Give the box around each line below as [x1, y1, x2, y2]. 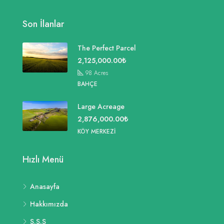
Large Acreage [77, 101, 124, 112]
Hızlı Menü [22, 153, 63, 166]
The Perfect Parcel [77, 43, 136, 53]
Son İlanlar [22, 17, 64, 31]
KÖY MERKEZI [77, 127, 115, 136]
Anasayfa [30, 181, 59, 192]
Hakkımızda [30, 199, 68, 209]
